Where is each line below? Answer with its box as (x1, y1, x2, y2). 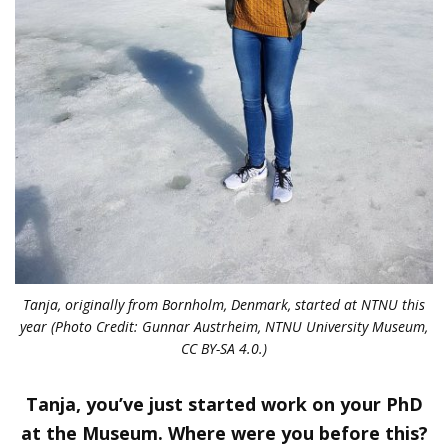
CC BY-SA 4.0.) (181, 338, 267, 358)
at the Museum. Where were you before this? (20, 420, 428, 445)
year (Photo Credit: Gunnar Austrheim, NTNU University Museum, (20, 316, 428, 336)
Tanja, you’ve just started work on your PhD (25, 391, 423, 416)
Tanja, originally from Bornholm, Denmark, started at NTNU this (23, 294, 425, 314)
